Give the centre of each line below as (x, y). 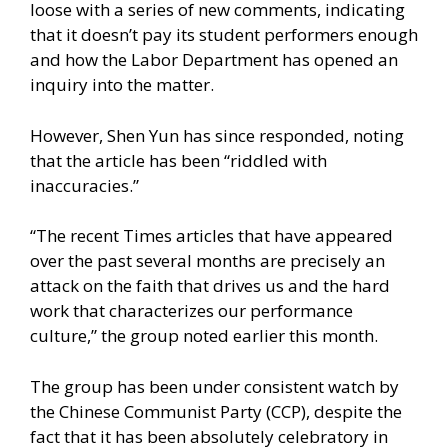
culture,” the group (106, 336)
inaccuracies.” (84, 185)
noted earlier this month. (280, 336)
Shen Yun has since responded (226, 135)
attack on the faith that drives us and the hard (210, 286)
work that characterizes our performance (191, 311)
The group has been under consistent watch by (214, 386)
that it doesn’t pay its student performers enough (224, 35)
